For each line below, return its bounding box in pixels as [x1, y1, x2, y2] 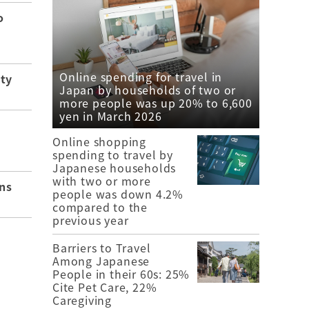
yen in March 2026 [59, 107, 162, 124]
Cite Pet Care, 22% [52, 278, 157, 295]
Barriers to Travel [52, 239, 151, 256]
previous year [52, 211, 129, 228]
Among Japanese [52, 252, 150, 269]
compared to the [52, 198, 148, 215]
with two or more [52, 172, 151, 189]
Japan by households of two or [59, 81, 237, 98]
